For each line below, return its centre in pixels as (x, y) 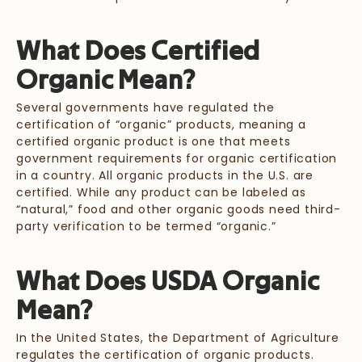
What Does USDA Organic (168, 282)
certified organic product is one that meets (154, 142)
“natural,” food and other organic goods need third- (179, 210)
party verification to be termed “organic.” (146, 227)
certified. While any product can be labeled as (161, 193)
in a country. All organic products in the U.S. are (165, 176)
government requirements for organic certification (177, 159)
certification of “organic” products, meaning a (161, 125)
